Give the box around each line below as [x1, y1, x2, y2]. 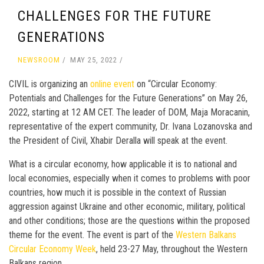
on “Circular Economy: [134, 78, 217, 90]
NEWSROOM [18, 55, 60, 64]
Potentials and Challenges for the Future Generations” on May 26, [9, 92, 247, 104]
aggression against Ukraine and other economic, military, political [9, 200, 245, 212]
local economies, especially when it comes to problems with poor [9, 172, 250, 184]
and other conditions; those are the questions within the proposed [9, 214, 250, 226]
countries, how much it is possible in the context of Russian [9, 186, 226, 198]
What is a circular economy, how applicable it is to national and [9, 158, 237, 170]
